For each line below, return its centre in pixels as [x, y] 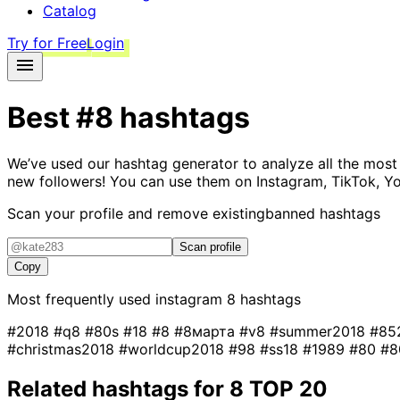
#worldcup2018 [174, 349]
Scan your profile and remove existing [136, 213]
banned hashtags [323, 213]
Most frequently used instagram [117, 299]
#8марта [207, 331]
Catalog [70, 11]
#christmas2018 [63, 349]
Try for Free [47, 43]
